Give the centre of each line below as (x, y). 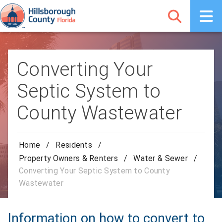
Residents (74, 145)
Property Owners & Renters (69, 158)
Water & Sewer (161, 158)
